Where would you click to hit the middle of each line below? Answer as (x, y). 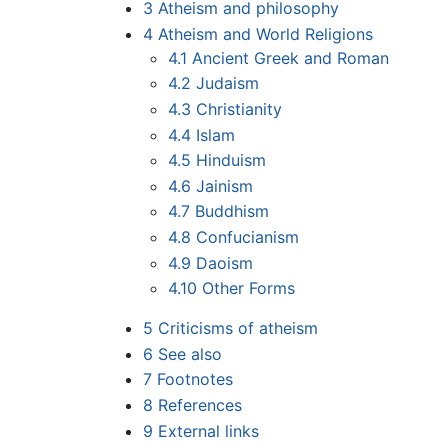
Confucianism (248, 237)
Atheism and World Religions (265, 33)
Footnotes (194, 379)
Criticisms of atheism (237, 328)
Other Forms (249, 288)
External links (208, 430)
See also (189, 353)
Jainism (225, 185)
